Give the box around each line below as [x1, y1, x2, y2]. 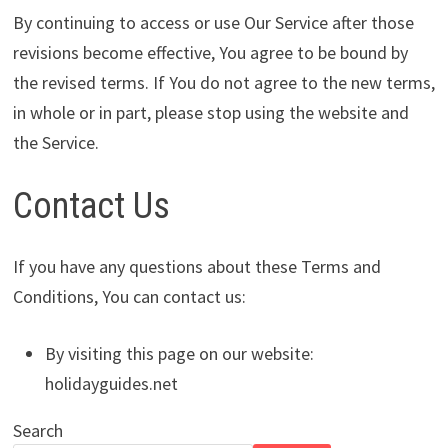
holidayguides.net [44, 371, 178, 395]
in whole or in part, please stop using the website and [12, 100, 409, 124]
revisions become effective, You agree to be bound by [12, 40, 408, 64]
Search [12, 418, 63, 442]
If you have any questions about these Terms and [12, 254, 381, 278]
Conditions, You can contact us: [12, 284, 246, 308]
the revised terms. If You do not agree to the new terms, [12, 70, 435, 94]
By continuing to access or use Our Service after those [12, 10, 414, 34]
